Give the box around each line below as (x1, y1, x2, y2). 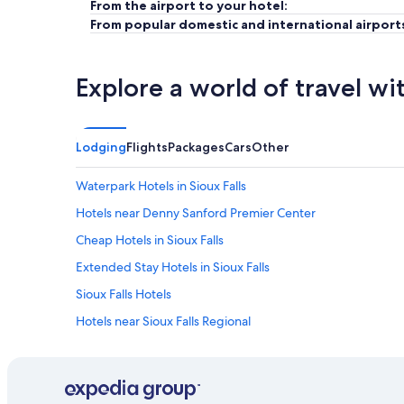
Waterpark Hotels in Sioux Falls (76, 178, 246, 194)
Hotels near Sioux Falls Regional (76, 313, 251, 329)
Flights (126, 139, 168, 155)
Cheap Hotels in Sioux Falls (76, 232, 224, 248)
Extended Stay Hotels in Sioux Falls (76, 259, 270, 275)
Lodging (76, 139, 126, 155)
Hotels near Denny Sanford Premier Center (76, 205, 316, 221)
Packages (168, 139, 225, 155)
